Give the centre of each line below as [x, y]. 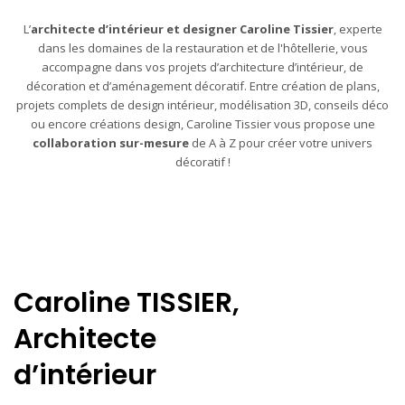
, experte [358, 29]
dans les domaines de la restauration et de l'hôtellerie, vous [202, 48]
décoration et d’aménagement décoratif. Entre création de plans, [202, 86]
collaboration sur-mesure [111, 143]
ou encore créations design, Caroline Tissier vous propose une [202, 124]
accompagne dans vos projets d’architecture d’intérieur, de [202, 67]
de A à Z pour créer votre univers [281, 143]
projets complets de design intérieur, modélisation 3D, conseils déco [202, 105]
